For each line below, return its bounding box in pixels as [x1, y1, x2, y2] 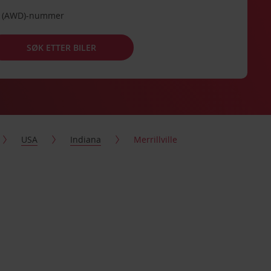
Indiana [70, 134, 102, 145]
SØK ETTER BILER [27, 41, 97, 53]
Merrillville [134, 134, 178, 145]
